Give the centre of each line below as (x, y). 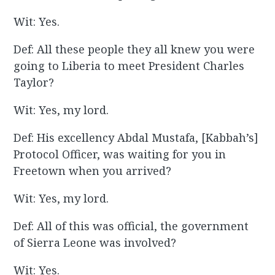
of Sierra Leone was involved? (95, 243)
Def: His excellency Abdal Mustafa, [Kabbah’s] (136, 138)
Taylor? (34, 83)
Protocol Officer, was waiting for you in (120, 154)
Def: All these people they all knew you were (134, 49)
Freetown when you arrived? (93, 171)
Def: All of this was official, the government (131, 226)
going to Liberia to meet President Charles (129, 66)
